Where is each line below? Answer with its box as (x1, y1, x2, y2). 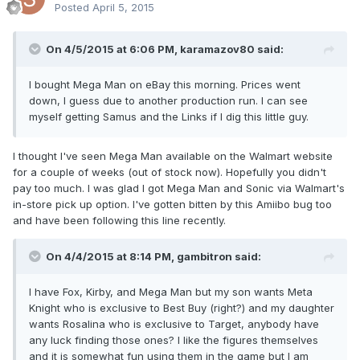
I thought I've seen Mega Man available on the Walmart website (13, 149, 333, 163)
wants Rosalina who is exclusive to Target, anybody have (29, 317, 319, 331)
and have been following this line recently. (13, 214, 226, 227)
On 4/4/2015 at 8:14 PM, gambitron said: (46, 250, 261, 264)
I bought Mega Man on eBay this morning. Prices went (29, 78, 301, 92)
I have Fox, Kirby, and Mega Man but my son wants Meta (29, 285, 313, 299)
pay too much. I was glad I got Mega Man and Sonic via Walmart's (13, 182, 345, 195)
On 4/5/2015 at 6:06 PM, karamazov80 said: (46, 43, 284, 56)
